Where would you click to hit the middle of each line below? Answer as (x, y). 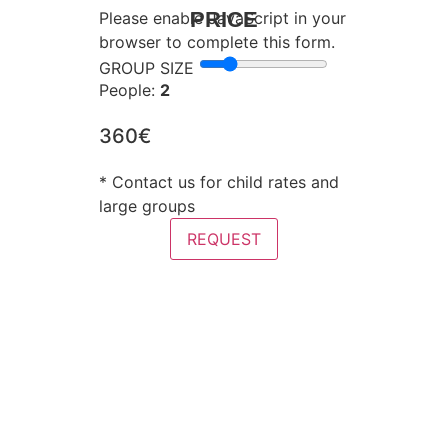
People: (129, 90)
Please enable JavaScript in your (222, 18)
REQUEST (224, 239)
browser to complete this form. (217, 42)
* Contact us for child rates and (219, 182)
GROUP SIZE (146, 67)
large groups (147, 206)
